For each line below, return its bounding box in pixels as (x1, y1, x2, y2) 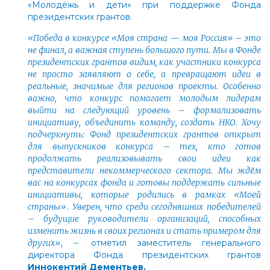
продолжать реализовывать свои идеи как (28, 152, 261, 164)
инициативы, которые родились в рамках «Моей (28, 189, 261, 200)
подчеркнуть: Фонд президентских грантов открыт (28, 128, 261, 140)
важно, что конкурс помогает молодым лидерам (28, 92, 261, 104)
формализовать (185, 104, 261, 116)
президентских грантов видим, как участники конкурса (28, 56, 261, 67)
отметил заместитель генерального (80, 237, 261, 248)
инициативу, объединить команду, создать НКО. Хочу (28, 116, 261, 128)
